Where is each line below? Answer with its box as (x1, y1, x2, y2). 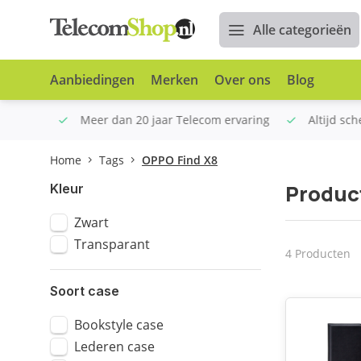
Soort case (50, 283, 119, 299)
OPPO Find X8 (142, 152, 218, 168)
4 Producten (284, 245, 351, 261)
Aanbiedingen (50, 71, 135, 89)
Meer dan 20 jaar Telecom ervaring (69, 112, 262, 127)
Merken (151, 71, 198, 89)
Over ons (214, 71, 271, 89)
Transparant (74, 235, 150, 253)
